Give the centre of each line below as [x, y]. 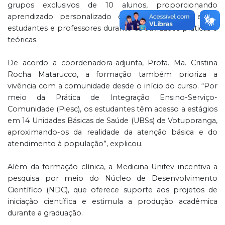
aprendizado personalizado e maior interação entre [113, 17]
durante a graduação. [45, 213]
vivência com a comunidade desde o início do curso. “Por [113, 86]
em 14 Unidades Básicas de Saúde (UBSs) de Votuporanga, [113, 121]
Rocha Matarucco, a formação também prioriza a [113, 75]
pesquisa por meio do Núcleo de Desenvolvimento [113, 179]
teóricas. [23, 40]
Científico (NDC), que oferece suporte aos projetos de [113, 190]
